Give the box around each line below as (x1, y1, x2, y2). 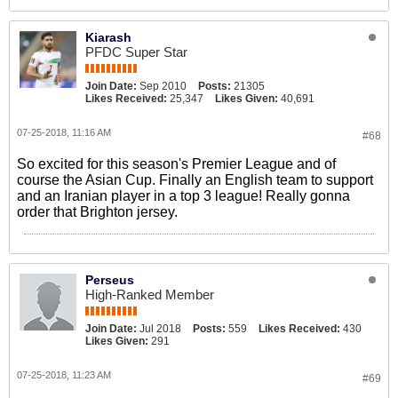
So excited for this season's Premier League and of (17, 156, 336, 171)
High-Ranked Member (85, 287, 214, 302)
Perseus (85, 273, 134, 287)
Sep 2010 (139, 80, 187, 92)
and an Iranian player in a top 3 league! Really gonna (17, 188, 350, 203)
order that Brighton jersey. (17, 204, 178, 219)
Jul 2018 (139, 322, 181, 335)
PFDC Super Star (85, 44, 187, 60)
